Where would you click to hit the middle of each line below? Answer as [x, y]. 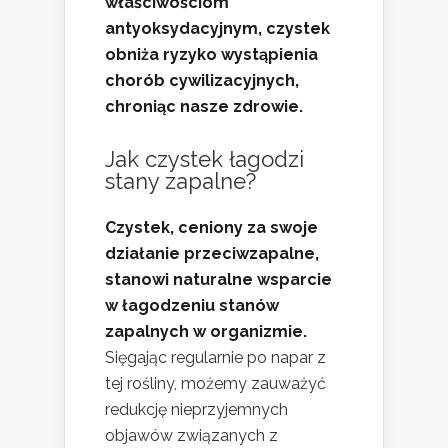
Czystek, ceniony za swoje [211, 228]
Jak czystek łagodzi [204, 159]
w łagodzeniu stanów [192, 306]
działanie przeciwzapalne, [212, 254]
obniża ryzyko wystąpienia [211, 55]
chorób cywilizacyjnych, [202, 81]
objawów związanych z [191, 436]
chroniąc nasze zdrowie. [204, 107]
